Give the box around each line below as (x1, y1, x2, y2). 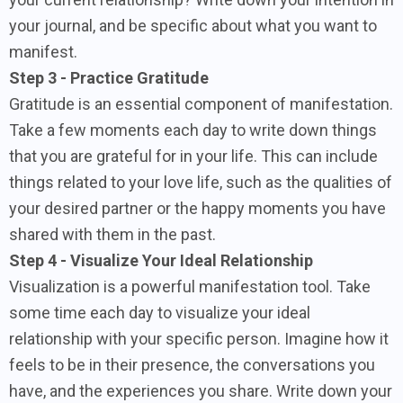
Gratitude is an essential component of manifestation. (9, 94, 393, 113)
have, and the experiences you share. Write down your (9, 381, 392, 400)
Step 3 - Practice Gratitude (9, 67, 209, 87)
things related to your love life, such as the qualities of (9, 172, 392, 192)
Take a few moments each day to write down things (9, 120, 377, 139)
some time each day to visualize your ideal (9, 302, 310, 322)
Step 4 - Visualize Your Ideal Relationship (9, 250, 313, 270)
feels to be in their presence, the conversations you (9, 354, 375, 374)
